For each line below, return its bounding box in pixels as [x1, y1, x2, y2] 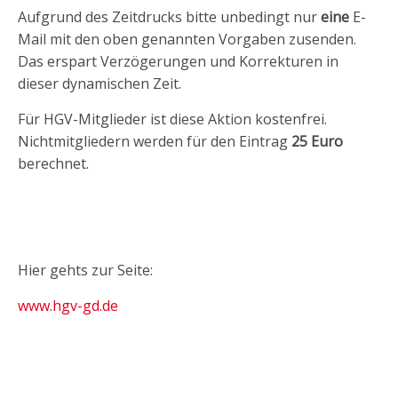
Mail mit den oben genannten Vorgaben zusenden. [18, 29, 356, 49]
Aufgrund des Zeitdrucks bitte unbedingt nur [18, 7, 321, 27]
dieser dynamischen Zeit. [18, 74, 181, 93]
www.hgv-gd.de [18, 296, 118, 315]
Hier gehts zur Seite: [18, 260, 153, 280]
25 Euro [291, 131, 343, 151]
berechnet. [18, 154, 89, 173]
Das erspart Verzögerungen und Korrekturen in [18, 52, 338, 71]
